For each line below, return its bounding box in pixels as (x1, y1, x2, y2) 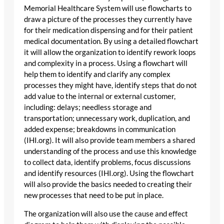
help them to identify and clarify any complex (24, 70, 170, 79)
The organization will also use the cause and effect (24, 209, 188, 218)
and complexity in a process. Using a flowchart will (24, 59, 187, 68)
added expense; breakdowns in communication (24, 125, 175, 134)
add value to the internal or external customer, (24, 92, 175, 101)
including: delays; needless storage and (24, 103, 151, 112)
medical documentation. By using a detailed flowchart (24, 37, 198, 46)
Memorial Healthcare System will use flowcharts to (24, 4, 191, 13)
